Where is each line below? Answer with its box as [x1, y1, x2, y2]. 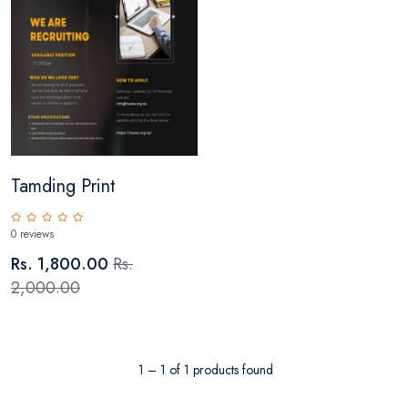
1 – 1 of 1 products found [138, 360, 273, 379]
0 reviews [11, 225, 54, 242]
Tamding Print [11, 172, 116, 199]
